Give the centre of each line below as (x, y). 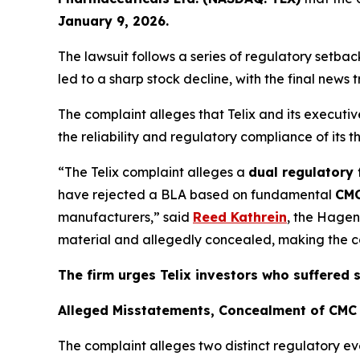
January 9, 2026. (113, 21)
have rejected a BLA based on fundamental (196, 195)
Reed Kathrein (240, 217)
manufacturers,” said (125, 217)
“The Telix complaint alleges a (153, 172)
